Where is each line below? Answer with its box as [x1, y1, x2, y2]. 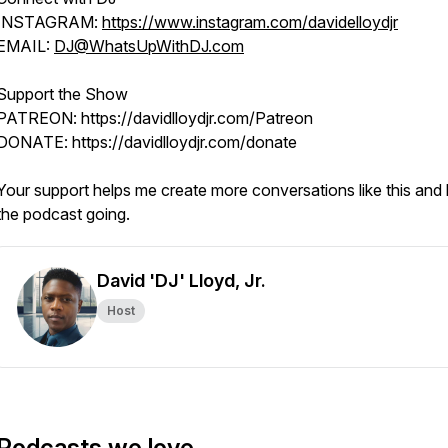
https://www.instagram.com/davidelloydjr [102, 12, 398, 32]
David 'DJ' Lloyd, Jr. [97, 270, 266, 291]
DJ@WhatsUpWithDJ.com [54, 36, 244, 56]
